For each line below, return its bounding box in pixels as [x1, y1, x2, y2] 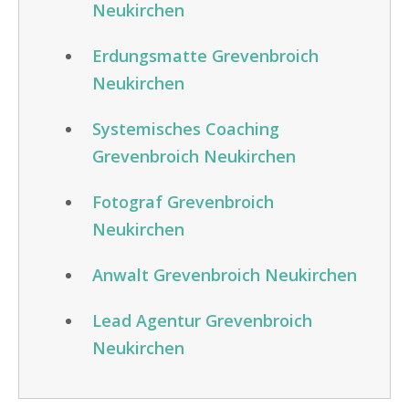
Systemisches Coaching [92, 118, 279, 140]
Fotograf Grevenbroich [92, 191, 274, 213]
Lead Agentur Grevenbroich [92, 309, 312, 331]
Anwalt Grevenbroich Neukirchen [92, 264, 357, 286]
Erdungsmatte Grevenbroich [92, 45, 319, 67]
